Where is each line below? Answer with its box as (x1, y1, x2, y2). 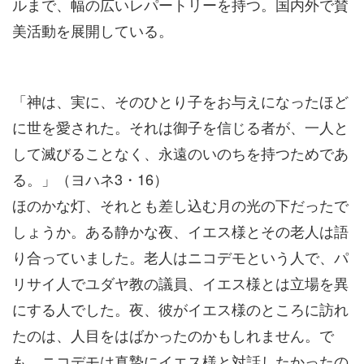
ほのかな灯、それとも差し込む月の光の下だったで (12, 194, 349, 215)
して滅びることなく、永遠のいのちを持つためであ (12, 142, 349, 163)
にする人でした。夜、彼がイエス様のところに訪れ (12, 298, 349, 319)
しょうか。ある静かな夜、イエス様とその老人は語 (12, 220, 349, 241)
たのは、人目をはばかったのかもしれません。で (12, 324, 334, 345)
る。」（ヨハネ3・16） (12, 168, 168, 189)
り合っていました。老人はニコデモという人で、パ (12, 246, 349, 267)
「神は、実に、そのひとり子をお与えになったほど (12, 90, 349, 111)
